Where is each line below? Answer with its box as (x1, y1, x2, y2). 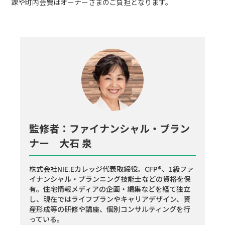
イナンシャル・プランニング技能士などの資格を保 (29, 173, 191, 184)
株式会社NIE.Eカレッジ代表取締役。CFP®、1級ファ (29, 163, 194, 174)
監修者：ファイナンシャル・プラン (29, 121, 190, 136)
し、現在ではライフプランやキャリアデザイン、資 (29, 193, 191, 204)
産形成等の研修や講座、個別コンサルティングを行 (29, 203, 191, 214)
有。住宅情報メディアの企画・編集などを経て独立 (29, 183, 191, 194)
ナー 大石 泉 (29, 135, 92, 150)
